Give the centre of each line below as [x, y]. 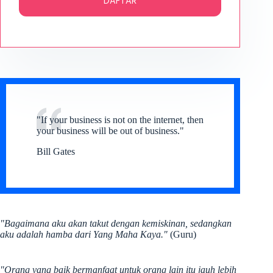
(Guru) [182, 234]
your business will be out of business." [110, 131]
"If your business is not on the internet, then [120, 120]
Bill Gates [56, 151]
